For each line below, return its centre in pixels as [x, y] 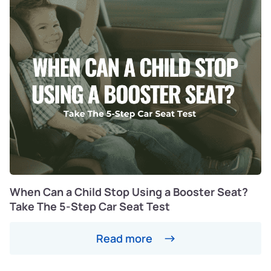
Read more [124, 238]
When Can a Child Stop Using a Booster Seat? [129, 192]
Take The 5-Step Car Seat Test [90, 207]
